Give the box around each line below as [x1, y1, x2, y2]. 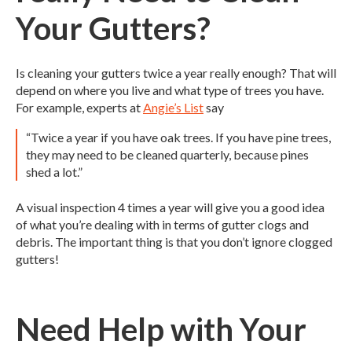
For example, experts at [16, 100, 143, 115]
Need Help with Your [16, 310, 306, 348]
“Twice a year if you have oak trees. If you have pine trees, [26, 130, 332, 145]
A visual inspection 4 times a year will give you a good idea [16, 199, 324, 214]
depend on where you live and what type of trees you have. [16, 82, 324, 98]
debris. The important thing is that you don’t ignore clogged [16, 233, 332, 249]
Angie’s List [143, 100, 203, 115]
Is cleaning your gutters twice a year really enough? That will [16, 65, 336, 81]
